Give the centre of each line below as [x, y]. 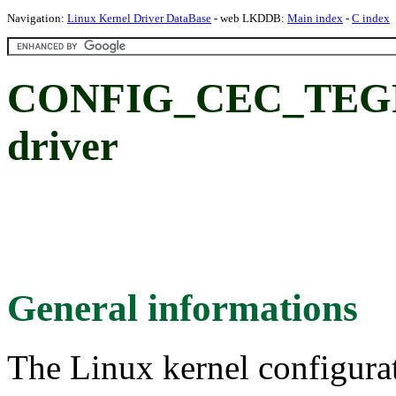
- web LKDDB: [249, 18]
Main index [315, 18]
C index [371, 18]
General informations [183, 308]
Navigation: [37, 18]
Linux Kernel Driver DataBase [139, 18]
